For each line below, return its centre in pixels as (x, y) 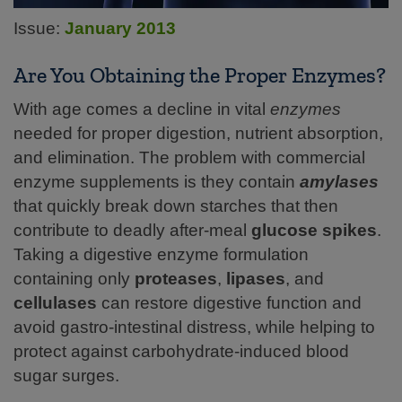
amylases (339, 181)
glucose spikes (314, 230)
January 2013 (120, 28)
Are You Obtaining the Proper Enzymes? (200, 74)
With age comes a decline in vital (142, 109)
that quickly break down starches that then (176, 205)
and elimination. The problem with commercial (189, 157)
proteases (176, 278)
